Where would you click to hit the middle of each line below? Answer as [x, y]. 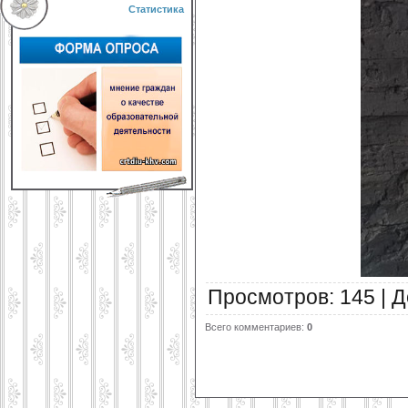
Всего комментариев [253, 326]
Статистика [156, 9]
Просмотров [268, 297]
